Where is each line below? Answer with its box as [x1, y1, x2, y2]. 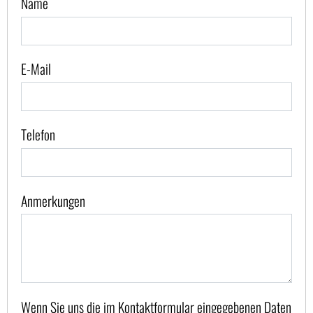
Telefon [21, 124, 56, 145]
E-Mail [21, 59, 52, 80]
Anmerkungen [21, 190, 86, 211]
